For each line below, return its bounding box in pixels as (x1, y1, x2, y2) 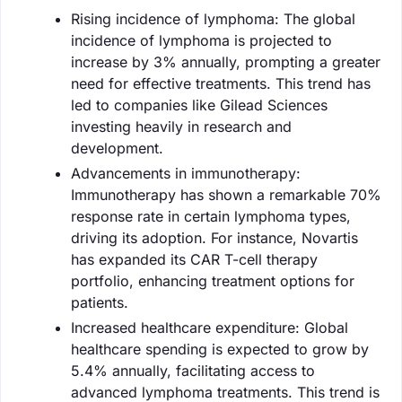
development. (71, 138, 163, 157)
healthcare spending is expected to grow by (71, 339, 369, 358)
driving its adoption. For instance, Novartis (71, 228, 358, 247)
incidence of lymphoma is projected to (71, 31, 332, 49)
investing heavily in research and (71, 117, 292, 135)
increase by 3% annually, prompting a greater (71, 52, 380, 71)
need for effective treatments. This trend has (71, 74, 371, 92)
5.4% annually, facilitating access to (71, 361, 315, 380)
